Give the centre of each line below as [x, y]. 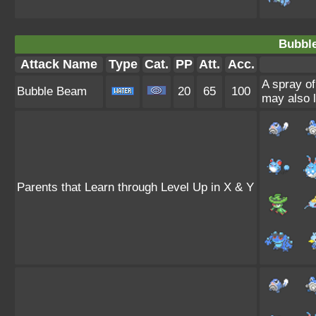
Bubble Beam [52, 91]
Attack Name [59, 64]
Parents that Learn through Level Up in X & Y [135, 187]
